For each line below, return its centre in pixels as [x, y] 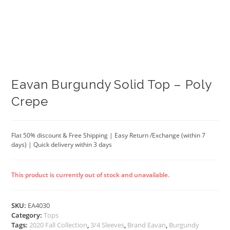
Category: [28, 215]
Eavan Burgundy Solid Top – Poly [112, 84]
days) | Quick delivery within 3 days [62, 144]
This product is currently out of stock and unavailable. [91, 175]
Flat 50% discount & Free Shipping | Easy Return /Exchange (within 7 [109, 135]
